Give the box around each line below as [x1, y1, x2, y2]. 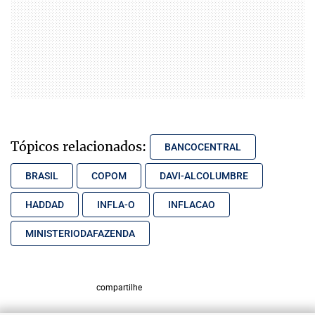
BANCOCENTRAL [165, 141, 241, 153]
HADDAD [25, 199, 64, 211]
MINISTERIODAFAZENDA [25, 228, 135, 240]
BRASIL [25, 170, 58, 182]
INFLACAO [168, 199, 215, 211]
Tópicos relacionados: [11, 138, 146, 155]
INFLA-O [97, 199, 135, 211]
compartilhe [96, 281, 142, 292]
